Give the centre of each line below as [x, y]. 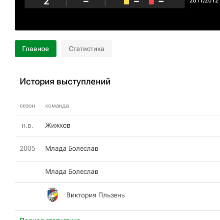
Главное [36, 49]
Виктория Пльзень [96, 195]
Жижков [58, 125]
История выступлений [65, 81]
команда [57, 106]
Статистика [87, 49]
